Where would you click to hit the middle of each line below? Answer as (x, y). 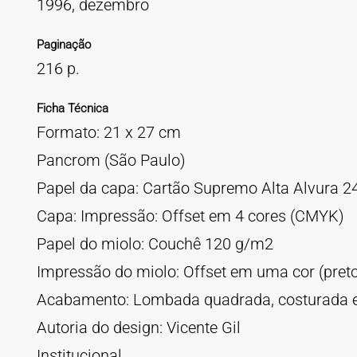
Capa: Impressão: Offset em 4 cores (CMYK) (190, 216)
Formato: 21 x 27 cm (108, 132)
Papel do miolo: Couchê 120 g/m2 (155, 244)
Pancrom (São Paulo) (111, 160)
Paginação (63, 45)
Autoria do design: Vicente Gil (138, 328)
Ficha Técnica (72, 108)
